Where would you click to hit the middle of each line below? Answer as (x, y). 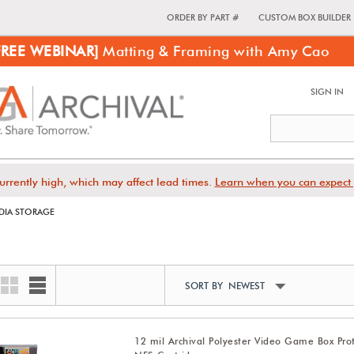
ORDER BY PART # (203, 17)
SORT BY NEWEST (225, 286)
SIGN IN (327, 92)
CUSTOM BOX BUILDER (305, 17)
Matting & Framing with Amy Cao (214, 51)
